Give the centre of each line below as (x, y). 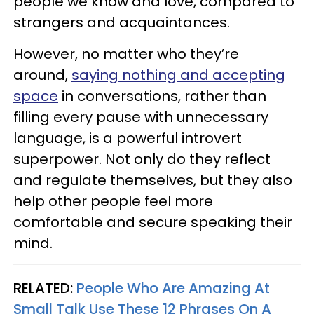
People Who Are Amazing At (173, 288)
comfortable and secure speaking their (153, 222)
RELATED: (45, 288)
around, (42, 75)
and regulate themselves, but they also (153, 180)
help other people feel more (113, 201)
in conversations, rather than (162, 96)
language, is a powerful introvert (128, 138)
